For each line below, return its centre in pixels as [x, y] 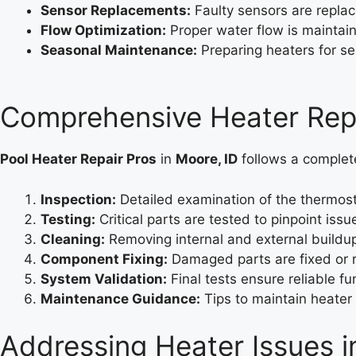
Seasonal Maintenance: [119, 50]
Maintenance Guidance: [120, 298]
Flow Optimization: [103, 30]
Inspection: [78, 199]
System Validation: [104, 279]
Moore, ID [207, 159]
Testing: [68, 219]
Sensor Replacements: [116, 10]
